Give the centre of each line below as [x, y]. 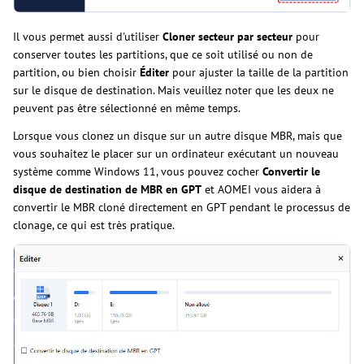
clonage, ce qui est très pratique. [94, 225]
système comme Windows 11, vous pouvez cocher [138, 171]
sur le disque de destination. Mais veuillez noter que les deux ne [173, 90]
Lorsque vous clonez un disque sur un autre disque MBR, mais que [178, 135]
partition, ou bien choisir [76, 72]
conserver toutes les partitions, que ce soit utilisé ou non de [163, 54]
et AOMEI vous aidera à [261, 189]
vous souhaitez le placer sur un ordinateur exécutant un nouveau [176, 153]
